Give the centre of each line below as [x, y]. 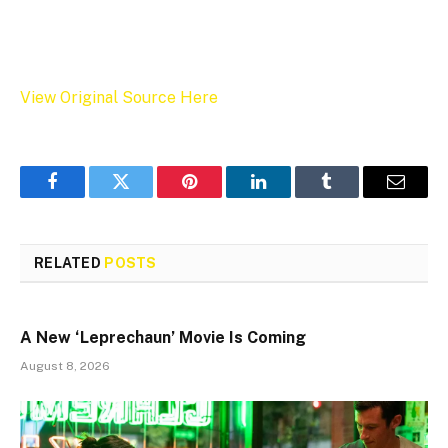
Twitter [145, 196]
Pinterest [220, 196]
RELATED [69, 263]
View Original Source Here [119, 98]
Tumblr [352, 196]
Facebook [85, 196]
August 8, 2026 [65, 366]
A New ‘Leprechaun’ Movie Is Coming [163, 338]
